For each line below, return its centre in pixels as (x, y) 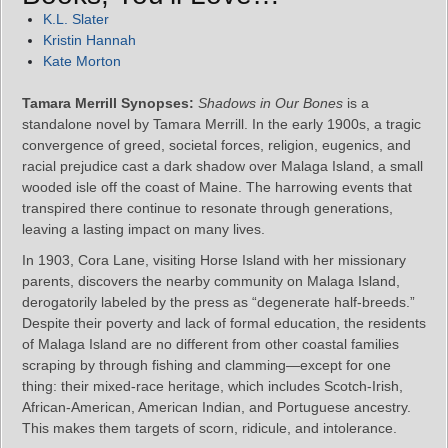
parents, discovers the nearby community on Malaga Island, (211, 280)
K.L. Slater (76, 18)
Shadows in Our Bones (270, 102)
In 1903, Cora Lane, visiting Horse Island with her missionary (214, 259)
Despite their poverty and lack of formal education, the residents (224, 322)
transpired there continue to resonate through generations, (207, 207)
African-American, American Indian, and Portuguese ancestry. (216, 406)
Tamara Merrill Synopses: (108, 102)
